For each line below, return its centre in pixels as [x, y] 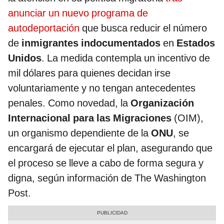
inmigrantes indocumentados [90, 43]
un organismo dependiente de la [79, 133]
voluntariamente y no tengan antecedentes [102, 88]
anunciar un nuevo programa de [78, 13]
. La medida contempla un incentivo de [126, 58]
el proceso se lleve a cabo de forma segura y [106, 163]
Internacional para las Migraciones [90, 118]
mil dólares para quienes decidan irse [89, 73]
